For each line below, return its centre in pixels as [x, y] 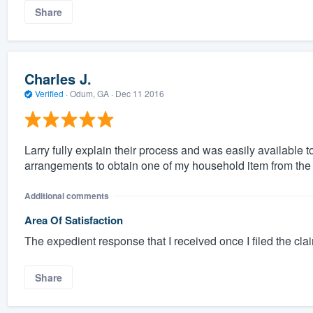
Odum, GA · [91, 94]
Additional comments [66, 195]
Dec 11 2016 [139, 94]
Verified [49, 94]
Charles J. [58, 79]
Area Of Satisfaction [73, 220]
